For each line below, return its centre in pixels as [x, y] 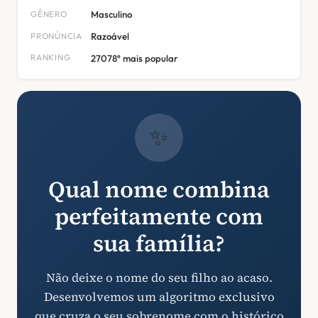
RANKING [51, 57]
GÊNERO [49, 13]
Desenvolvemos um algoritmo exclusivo [159, 297]
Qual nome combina [159, 189]
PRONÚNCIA [56, 35]
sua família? [159, 243]
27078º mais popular [134, 58]
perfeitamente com [159, 216]
